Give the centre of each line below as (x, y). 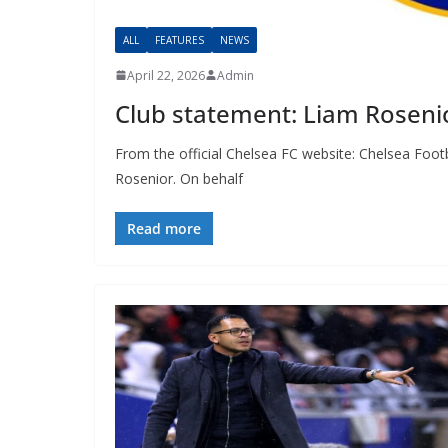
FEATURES (179, 39)
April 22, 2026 (165, 75)
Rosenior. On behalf (178, 178)
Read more (163, 228)
